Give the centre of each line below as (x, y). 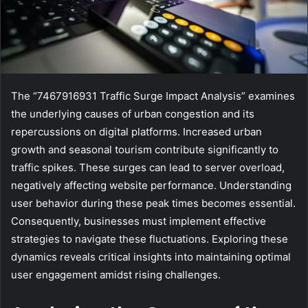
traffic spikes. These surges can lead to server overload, (148, 167)
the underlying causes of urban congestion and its (133, 113)
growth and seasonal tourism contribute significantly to (145, 149)
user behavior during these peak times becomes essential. (153, 203)
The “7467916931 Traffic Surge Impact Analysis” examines (153, 96)
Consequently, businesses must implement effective (139, 221)
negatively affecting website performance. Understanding (151, 185)
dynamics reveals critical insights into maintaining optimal (151, 256)
